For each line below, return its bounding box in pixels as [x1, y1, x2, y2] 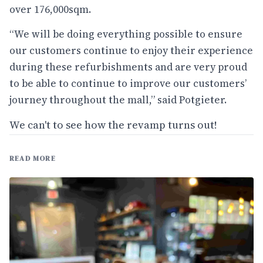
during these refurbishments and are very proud [9, 59, 247, 74]
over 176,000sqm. [9, 2, 91, 17]
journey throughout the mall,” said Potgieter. [9, 92, 227, 107]
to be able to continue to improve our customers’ [9, 76, 247, 90]
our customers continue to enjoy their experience [9, 43, 253, 58]
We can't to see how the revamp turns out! [9, 117, 217, 133]
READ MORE [9, 154, 56, 164]
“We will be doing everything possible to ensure [9, 26, 242, 41]
